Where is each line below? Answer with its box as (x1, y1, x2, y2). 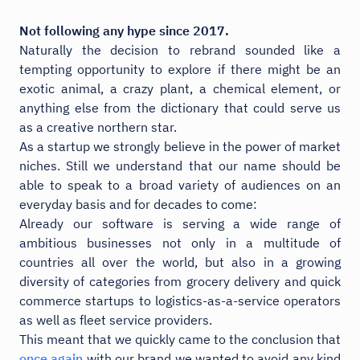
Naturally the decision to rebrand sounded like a (19, 41, 341, 58)
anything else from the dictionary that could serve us (19, 99, 341, 116)
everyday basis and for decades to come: (19, 195, 257, 212)
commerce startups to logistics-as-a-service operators (19, 292, 341, 309)
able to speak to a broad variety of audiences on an (19, 176, 341, 193)
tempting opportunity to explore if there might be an (19, 60, 341, 77)
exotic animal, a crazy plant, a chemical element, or (19, 80, 341, 96)
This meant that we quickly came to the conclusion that (19, 330, 341, 347)
